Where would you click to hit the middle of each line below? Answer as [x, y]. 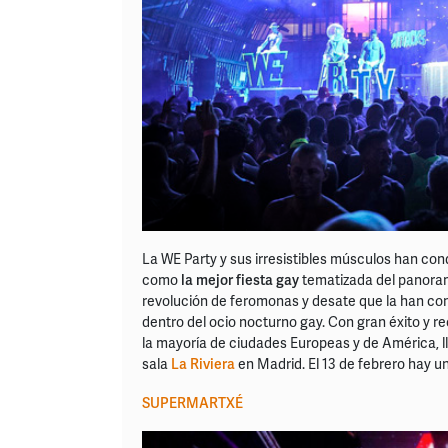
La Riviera [203, 364]
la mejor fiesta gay [241, 280]
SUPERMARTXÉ [192, 403]
